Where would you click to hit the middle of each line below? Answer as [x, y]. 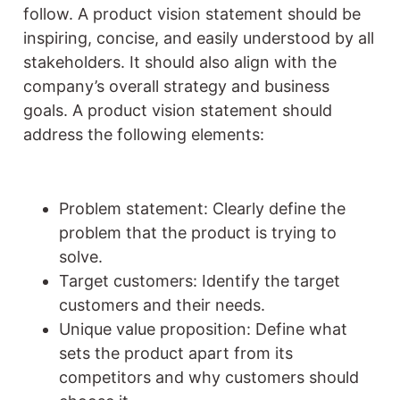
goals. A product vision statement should [178, 111]
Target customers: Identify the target [200, 281]
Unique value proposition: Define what [203, 329]
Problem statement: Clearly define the [202, 209]
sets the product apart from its [176, 354]
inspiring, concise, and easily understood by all [199, 38]
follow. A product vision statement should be [192, 14]
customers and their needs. [162, 305]
